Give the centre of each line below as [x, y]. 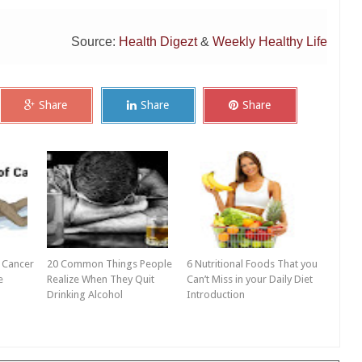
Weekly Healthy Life [270, 41]
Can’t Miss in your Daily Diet [250, 280]
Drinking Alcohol [84, 295]
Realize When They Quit [100, 280]
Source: [95, 41]
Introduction [216, 295]
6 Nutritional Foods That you [253, 264]
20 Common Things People [109, 264]
